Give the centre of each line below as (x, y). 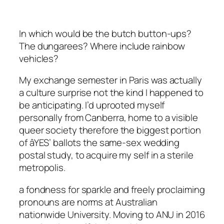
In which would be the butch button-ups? (105, 33)
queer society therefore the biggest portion (110, 130)
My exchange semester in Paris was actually (110, 80)
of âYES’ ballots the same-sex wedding (99, 143)
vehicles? (39, 58)
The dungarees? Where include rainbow (102, 46)
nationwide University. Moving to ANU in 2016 (112, 214)
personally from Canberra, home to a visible (108, 118)
